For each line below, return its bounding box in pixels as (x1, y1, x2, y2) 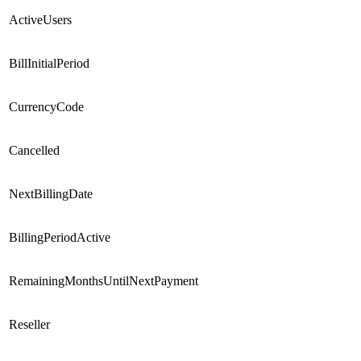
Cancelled (9, 143, 60, 157)
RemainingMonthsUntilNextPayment (9, 273, 198, 288)
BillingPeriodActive (9, 230, 110, 244)
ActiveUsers (9, 12, 72, 27)
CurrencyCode (9, 99, 84, 114)
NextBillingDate (9, 186, 93, 201)
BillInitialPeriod (9, 56, 89, 70)
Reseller (9, 317, 50, 331)
